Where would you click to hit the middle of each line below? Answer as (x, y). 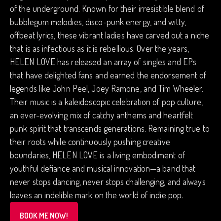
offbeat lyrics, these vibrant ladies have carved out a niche (110, 35)
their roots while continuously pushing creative (90, 142)
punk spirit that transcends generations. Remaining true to (110, 129)
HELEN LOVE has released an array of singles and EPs (103, 62)
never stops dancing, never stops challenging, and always (108, 182)
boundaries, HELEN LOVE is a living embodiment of (97, 155)
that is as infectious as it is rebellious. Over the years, (99, 49)
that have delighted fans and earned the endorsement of (108, 75)
